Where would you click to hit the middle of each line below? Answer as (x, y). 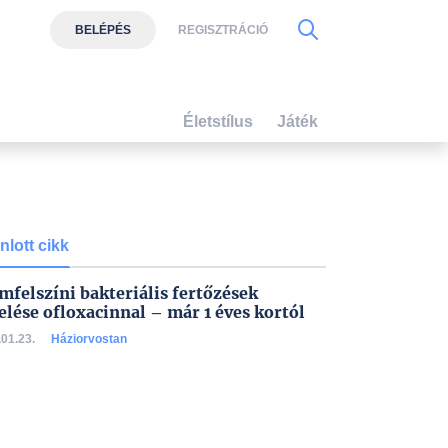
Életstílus (217, 121)
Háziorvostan (89, 339)
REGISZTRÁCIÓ (222, 29)
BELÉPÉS (102, 29)
